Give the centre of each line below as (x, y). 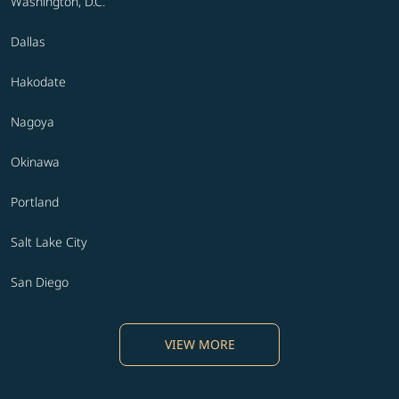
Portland (35, 202)
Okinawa (35, 162)
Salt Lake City (49, 242)
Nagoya (33, 122)
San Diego (40, 282)
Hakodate (38, 82)
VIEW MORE (199, 345)
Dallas (28, 42)
